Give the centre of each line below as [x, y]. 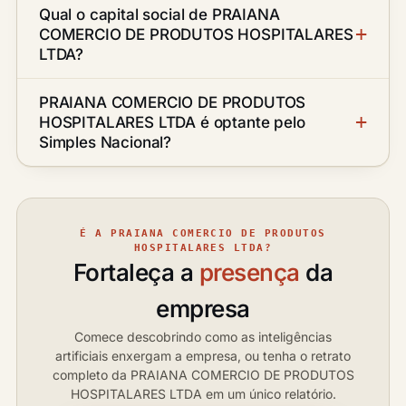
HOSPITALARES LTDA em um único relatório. [203, 393]
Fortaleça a [136, 272]
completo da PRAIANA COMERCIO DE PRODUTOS [203, 374]
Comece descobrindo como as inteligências [203, 336]
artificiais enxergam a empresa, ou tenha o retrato [203, 355]
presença [249, 272]
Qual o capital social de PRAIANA [159, 14]
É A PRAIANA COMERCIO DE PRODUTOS [203, 232]
